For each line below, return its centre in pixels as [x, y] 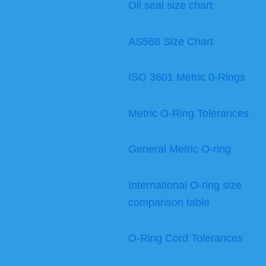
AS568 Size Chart [171, 41]
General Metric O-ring [180, 149]
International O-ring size [185, 185]
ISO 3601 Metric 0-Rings [187, 77]
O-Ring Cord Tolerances [186, 238]
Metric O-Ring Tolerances [189, 113]
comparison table [169, 202]
